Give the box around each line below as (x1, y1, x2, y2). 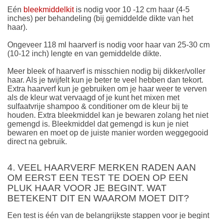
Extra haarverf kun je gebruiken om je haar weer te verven (7, 84, 207, 93)
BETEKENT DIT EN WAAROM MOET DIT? (7, 193, 189, 204)
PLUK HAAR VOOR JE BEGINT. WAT (7, 183, 167, 194)
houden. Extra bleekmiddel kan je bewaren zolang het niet (7, 110, 208, 119)
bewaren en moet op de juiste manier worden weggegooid (7, 128, 208, 137)
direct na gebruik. (7, 137, 67, 146)
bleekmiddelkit (23, 5, 76, 14)
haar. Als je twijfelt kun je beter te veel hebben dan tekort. (7, 75, 203, 84)
